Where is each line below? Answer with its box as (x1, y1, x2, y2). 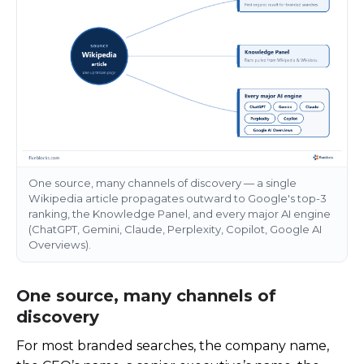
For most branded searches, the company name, (16, 338, 329, 354)
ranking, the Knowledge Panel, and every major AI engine (28, 206, 331, 220)
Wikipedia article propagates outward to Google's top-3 (28, 191, 327, 205)
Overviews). (28, 237, 91, 251)
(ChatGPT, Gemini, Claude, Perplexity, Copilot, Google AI (28, 222, 322, 236)
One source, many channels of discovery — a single (28, 175, 297, 189)
